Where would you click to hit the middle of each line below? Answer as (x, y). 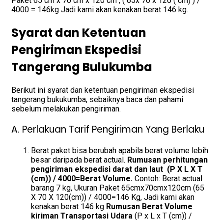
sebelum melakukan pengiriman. (66, 109)
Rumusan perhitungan (167, 160)
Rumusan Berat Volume (149, 206)
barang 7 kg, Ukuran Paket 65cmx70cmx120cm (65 (118, 188)
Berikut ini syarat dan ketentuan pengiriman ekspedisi (103, 90)
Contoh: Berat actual (168, 178)
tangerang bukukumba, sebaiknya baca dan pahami (97, 99)
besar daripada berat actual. (79, 160)
